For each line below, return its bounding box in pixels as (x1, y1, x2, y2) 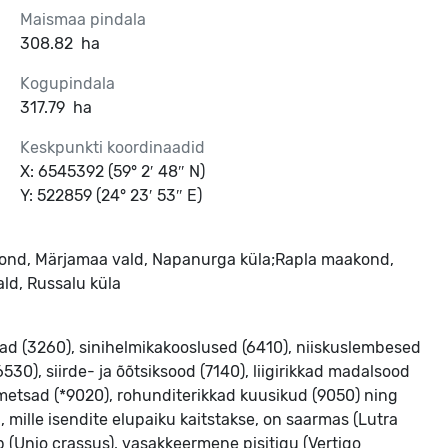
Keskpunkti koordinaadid (20, 138, 205, 157)
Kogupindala (20, 74, 115, 93)
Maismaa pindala (20, 10, 146, 29)
